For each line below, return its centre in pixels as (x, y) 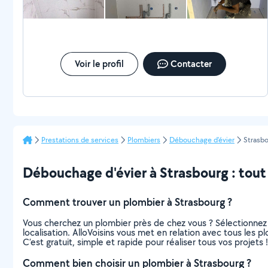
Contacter (191, 64)
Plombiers (144, 140)
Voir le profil (99, 64)
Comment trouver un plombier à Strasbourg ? (127, 202)
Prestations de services (80, 140)
